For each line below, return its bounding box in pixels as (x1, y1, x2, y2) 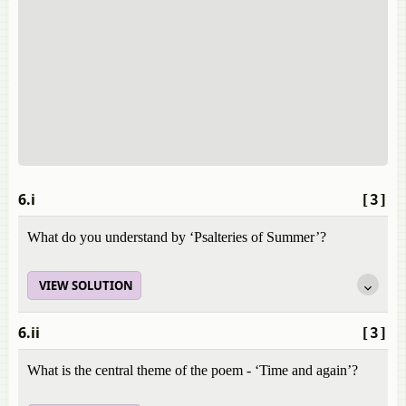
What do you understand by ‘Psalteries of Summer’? (27, 229, 326, 245)
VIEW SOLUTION (39, 277, 133, 294)
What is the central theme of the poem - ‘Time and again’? (27, 362, 358, 378)
